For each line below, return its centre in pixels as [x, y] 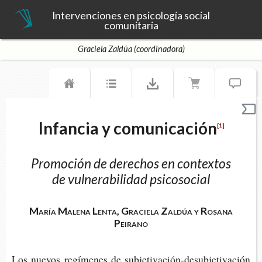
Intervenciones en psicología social [131, 15]
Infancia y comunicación [127, 128]
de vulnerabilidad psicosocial [131, 179]
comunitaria [131, 25]
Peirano [131, 223]
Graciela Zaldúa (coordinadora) [131, 49]
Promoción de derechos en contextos [131, 163]
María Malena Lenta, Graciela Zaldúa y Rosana [131, 211]
